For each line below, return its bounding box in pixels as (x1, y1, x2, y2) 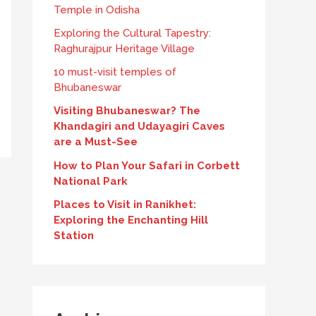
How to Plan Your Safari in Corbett (54, 159, 240, 172)
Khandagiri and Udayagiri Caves (54, 120, 225, 133)
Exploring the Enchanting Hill (54, 213, 208, 226)
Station (54, 229, 94, 242)
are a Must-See (54, 135, 138, 149)
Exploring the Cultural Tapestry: (54, 26, 211, 39)
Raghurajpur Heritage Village (54, 42, 195, 55)
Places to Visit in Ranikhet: (54, 197, 196, 211)
